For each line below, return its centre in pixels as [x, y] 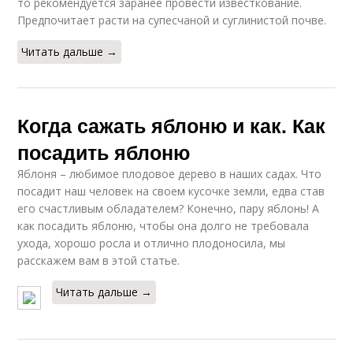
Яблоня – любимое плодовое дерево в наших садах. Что [170, 173]
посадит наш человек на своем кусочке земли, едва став [171, 191]
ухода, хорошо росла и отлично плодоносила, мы [152, 243]
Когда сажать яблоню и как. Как [172, 125]
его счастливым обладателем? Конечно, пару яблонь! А [169, 208]
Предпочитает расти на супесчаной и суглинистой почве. [172, 20]
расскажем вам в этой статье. [99, 260]
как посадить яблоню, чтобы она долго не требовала [163, 225]
